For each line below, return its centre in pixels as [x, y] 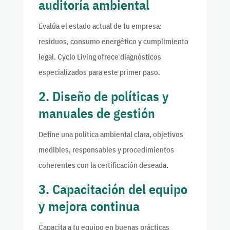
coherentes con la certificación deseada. [103, 165]
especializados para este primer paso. [99, 72]
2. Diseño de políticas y [103, 96]
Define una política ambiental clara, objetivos [111, 135]
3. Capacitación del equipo [113, 189]
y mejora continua [89, 206]
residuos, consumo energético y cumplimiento [113, 42]
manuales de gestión [97, 113]
